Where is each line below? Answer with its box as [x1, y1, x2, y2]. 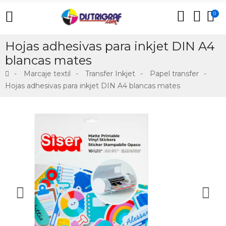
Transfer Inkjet [85, 69, 135, 78]
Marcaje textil [24, 69, 71, 78]
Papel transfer [150, 69, 199, 78]
